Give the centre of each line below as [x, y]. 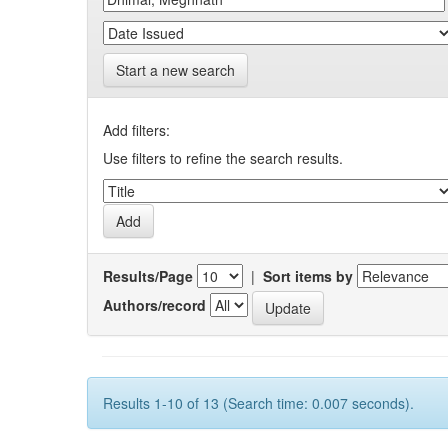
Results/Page [148, 275]
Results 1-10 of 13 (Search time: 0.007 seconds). [258, 402]
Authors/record [154, 305]
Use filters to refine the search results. [223, 157]
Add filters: [136, 129]
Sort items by [308, 275]
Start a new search [175, 69]
